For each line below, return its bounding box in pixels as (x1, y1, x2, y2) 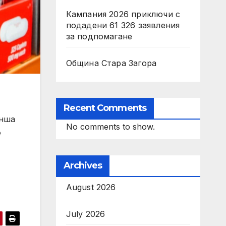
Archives (63, 160, 102, 171)
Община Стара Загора (66, 58, 157, 68)
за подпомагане (66, 31, 133, 41)
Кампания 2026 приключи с (66, 9, 181, 19)
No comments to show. (66, 122, 155, 132)
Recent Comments (63, 102, 146, 114)
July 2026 (66, 209, 105, 219)
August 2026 (66, 182, 116, 192)
